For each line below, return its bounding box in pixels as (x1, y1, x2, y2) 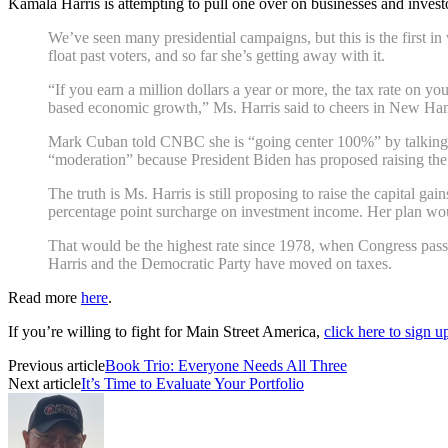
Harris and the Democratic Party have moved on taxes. (48, 254, 392, 272)
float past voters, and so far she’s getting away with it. (48, 46, 385, 64)
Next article (8, 374, 81, 392)
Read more (8, 288, 81, 306)
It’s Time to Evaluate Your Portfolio (81, 374, 304, 392)
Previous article (8, 356, 105, 374)
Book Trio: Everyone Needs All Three (105, 356, 347, 374)
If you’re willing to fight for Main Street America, (8, 322, 324, 340)
